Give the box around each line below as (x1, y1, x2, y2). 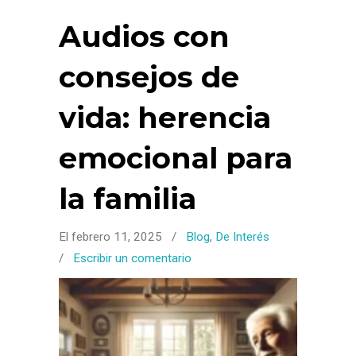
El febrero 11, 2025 (59, 230, 165, 244)
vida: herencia (59, 100, 271, 135)
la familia (59, 181, 196, 216)
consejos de (59, 60, 239, 95)
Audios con (59, 19, 230, 54)
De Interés (215, 230, 269, 244)
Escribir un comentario (73, 251, 192, 265)
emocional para (59, 141, 292, 176)
